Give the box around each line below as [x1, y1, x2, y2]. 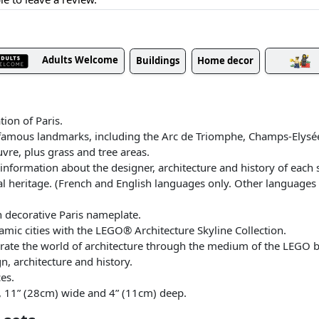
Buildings [135, 54, 180, 68]
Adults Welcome [42, 53, 118, 67]
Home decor [197, 54, 253, 68]
